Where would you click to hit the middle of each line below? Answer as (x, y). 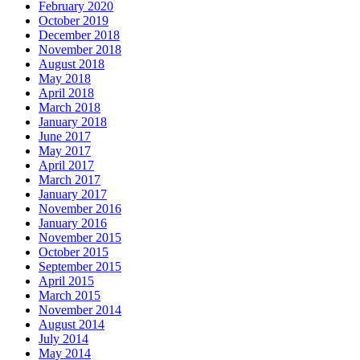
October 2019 (74, 20)
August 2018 (72, 63)
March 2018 (70, 107)
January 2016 (73, 223)
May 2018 (65, 78)
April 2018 (66, 92)
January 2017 (73, 194)
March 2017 (70, 179)
